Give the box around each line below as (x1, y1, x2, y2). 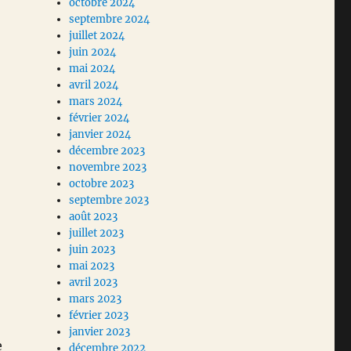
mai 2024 (69, 62, 116, 76)
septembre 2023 (69, 194, 150, 208)
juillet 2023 (69, 226, 125, 241)
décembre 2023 (69, 144, 146, 158)
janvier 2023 (69, 325, 131, 339)
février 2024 (69, 111, 130, 125)
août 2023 (69, 210, 118, 224)
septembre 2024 (69, 13, 150, 27)
